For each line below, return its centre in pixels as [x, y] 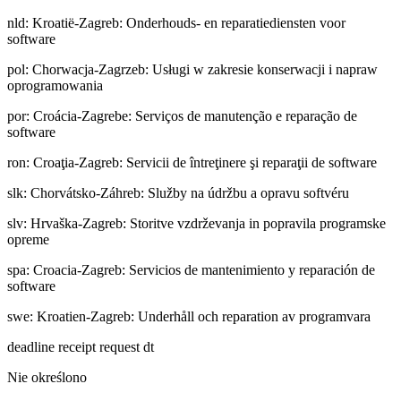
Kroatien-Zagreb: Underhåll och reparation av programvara [204, 316]
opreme [28, 239]
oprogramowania [55, 85]
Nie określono [47, 377]
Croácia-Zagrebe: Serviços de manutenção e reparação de [195, 115]
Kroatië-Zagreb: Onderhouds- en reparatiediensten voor [189, 22]
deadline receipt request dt [81, 346]
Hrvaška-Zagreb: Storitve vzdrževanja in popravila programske [208, 223]
